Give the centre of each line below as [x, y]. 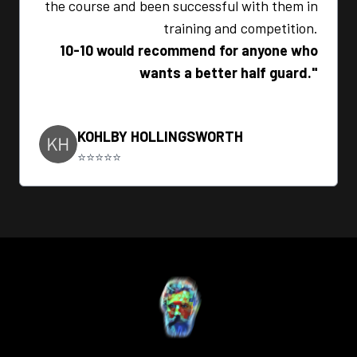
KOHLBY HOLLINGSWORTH [160, 136]
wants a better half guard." [229, 72]
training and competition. [241, 27]
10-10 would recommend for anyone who [189, 50]
